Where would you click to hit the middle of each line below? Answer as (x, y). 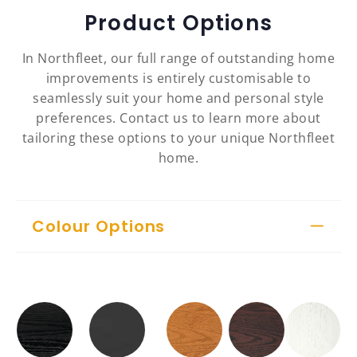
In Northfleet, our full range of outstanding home (178, 59)
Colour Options (99, 227)
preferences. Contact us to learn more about (178, 118)
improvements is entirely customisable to (178, 78)
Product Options (178, 24)
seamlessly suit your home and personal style (178, 98)
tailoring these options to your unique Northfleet (178, 138)
